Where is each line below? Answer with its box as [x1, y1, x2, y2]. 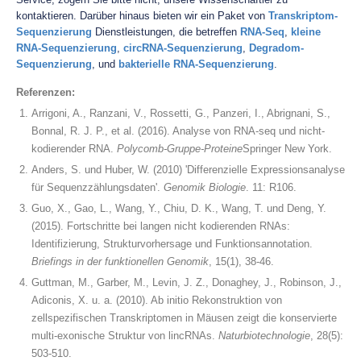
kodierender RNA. [31, 143, 117, 155]
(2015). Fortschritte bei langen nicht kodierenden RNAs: [31, 220, 290, 232]
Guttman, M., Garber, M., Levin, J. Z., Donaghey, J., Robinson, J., [31, 276, 342, 288]
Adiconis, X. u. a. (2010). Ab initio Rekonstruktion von [31, 294, 282, 306]
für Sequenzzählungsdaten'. [31, 181, 164, 193]
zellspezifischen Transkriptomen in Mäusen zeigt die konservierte [31, 312, 337, 324]
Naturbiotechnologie [218, 330, 310, 342]
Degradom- [249, 42, 304, 54]
